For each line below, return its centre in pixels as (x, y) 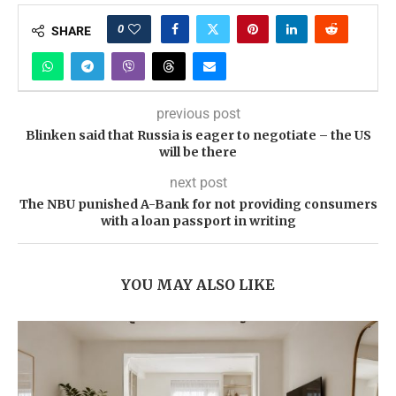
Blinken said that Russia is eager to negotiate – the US (198, 135)
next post (198, 183)
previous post (198, 114)
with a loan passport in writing (198, 221)
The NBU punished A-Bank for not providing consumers (198, 204)
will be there (198, 152)
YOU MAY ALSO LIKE (198, 285)
